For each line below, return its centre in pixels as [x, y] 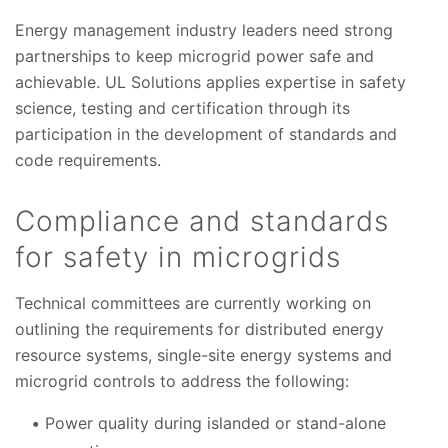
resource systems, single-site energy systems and [203, 355]
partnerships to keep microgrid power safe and [194, 56]
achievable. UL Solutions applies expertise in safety [210, 82]
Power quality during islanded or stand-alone [215, 423]
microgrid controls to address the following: [182, 381]
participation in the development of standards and [206, 134]
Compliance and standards [202, 221]
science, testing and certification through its [182, 108]
